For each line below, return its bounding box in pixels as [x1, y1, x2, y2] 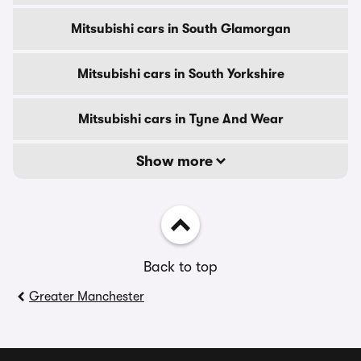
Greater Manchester [29, 289, 144, 304]
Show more [135, 153, 216, 169]
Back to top [143, 259, 218, 275]
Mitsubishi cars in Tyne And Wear [77, 112, 284, 127]
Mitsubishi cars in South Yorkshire [77, 67, 284, 81]
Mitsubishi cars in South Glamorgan [70, 22, 291, 36]
